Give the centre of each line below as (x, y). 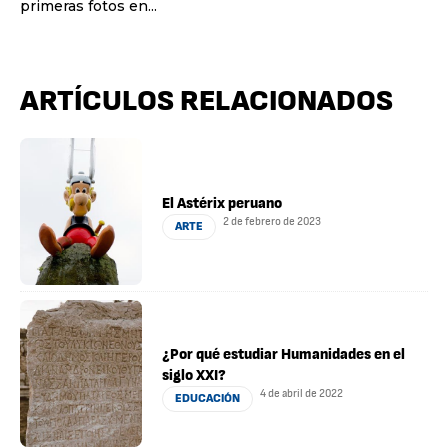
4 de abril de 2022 (302, 394)
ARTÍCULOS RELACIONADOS (206, 100)
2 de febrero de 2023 (272, 221)
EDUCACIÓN (208, 399)
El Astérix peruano (222, 203)
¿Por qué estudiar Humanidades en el (284, 355)
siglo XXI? (194, 376)
